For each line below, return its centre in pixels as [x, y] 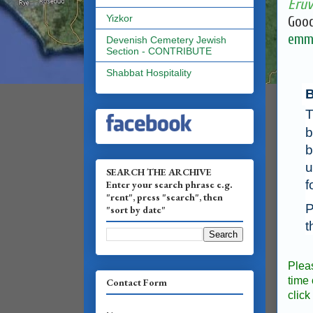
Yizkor [119, 19]
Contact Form [137, 283]
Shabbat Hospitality [149, 73]
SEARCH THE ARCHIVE [159, 172]
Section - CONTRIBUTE [159, 51]
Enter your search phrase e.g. [169, 184]
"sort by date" [136, 209]
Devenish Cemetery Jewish [166, 40]
